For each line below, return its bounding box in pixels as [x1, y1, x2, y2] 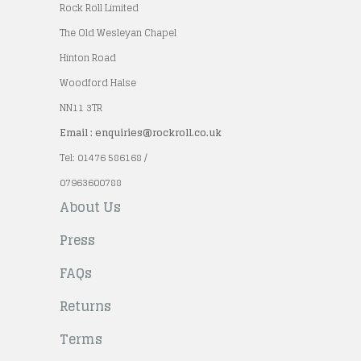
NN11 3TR [60, 98, 102, 116]
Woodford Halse [60, 73, 136, 91]
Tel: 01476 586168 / [60, 148, 147, 166]
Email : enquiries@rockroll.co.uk [60, 123, 222, 141]
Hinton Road [60, 48, 116, 66]
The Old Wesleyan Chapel [60, 23, 176, 41]
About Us [60, 195, 121, 218]
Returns [60, 294, 111, 317]
